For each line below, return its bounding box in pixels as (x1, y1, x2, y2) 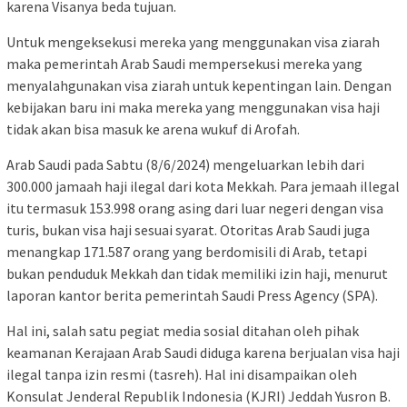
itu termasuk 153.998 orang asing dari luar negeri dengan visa (6, 199, 383, 218)
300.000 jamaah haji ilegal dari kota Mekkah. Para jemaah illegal (6, 177, 400, 196)
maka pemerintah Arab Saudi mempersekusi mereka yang (6, 55, 362, 74)
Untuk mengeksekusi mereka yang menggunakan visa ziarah (6, 33, 380, 52)
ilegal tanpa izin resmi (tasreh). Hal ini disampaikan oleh (6, 365, 357, 384)
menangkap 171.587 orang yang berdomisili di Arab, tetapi (6, 243, 367, 262)
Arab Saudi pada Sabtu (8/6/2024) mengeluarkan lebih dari (6, 155, 364, 174)
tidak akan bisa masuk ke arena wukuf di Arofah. (6, 120, 300, 139)
